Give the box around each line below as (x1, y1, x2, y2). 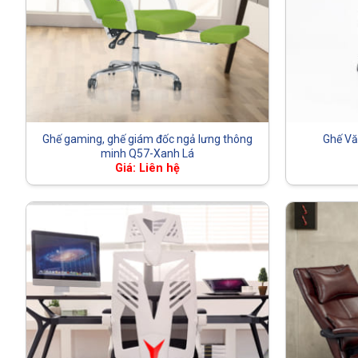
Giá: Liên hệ (115, 161, 180, 176)
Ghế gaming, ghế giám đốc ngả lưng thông (42, 132, 253, 145)
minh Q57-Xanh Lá (101, 146, 194, 160)
